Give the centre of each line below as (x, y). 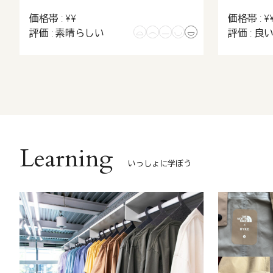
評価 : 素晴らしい (67, 33)
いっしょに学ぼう (160, 164)
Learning (66, 159)
